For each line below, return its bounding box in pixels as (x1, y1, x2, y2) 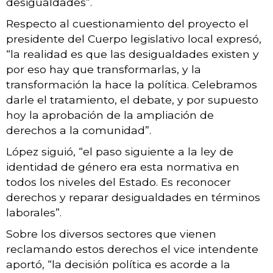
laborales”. (6, 205, 62, 219)
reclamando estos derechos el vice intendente (6, 242, 258, 255)
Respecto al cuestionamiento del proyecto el (6, 16, 249, 30)
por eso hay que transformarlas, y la (6, 62, 201, 76)
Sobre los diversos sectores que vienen (6, 227, 216, 240)
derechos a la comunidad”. (6, 123, 151, 136)
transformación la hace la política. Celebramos (6, 77, 257, 91)
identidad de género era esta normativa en (6, 160, 239, 173)
